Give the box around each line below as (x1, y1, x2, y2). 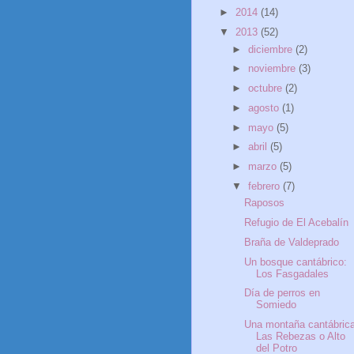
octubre (247, 82, 285, 95)
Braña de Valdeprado (244, 235, 340, 248)
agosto (247, 101, 282, 114)
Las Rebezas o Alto (256, 330, 346, 343)
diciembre (247, 43, 296, 55)
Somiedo (256, 299, 297, 311)
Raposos (244, 197, 285, 209)
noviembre (247, 62, 299, 75)
